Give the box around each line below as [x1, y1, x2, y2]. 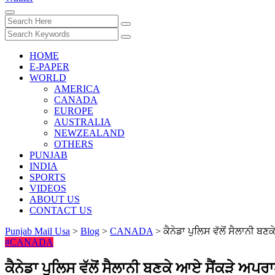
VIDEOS [29, 183, 66, 194]
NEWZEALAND [54, 128, 125, 139]
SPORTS [29, 172, 66, 183]
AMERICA [54, 83, 100, 95]
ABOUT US [29, 194, 80, 205]
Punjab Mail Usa [5, 226, 70, 237]
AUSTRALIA [54, 117, 111, 128]
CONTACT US [29, 205, 92, 216]
